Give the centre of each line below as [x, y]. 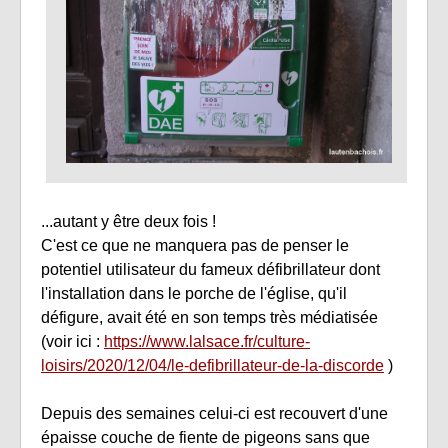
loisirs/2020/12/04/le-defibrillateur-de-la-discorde [212, 366]
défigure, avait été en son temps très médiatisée [209, 318]
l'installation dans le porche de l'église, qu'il [194, 294]
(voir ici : [72, 342]
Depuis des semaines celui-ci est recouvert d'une [214, 414]
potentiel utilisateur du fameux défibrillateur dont [210, 270]
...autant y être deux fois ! [128, 222]
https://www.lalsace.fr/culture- [207, 342]
